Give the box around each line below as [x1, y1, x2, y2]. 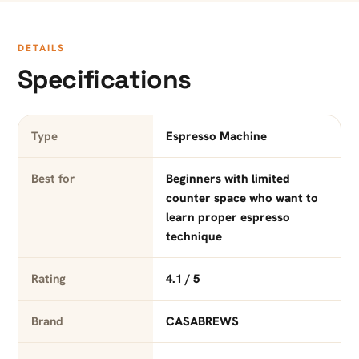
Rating [31, 271, 66, 288]
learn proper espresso [165, 209, 290, 226]
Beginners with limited [165, 171, 290, 188]
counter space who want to [165, 190, 318, 207]
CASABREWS [165, 313, 239, 330]
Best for [31, 171, 75, 188]
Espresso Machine [165, 128, 267, 145]
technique [165, 228, 222, 245]
